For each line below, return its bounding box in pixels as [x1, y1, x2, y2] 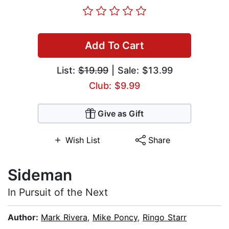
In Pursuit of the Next [8, 186, 108, 199]
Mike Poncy [93, 212, 138, 223]
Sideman [8, 166, 72, 185]
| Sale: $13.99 [108, 65, 173, 76]
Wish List [65, 135, 100, 146]
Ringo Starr [143, 212, 187, 223]
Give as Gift [98, 108, 144, 119]
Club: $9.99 [89, 80, 140, 91]
